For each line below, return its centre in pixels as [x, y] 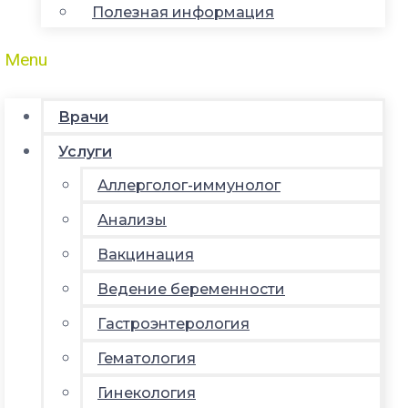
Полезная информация [183, 12]
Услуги [85, 151]
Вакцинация [146, 254]
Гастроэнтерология [173, 323]
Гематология [147, 358]
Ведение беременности [191, 289]
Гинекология [147, 393]
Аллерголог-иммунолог [189, 185]
